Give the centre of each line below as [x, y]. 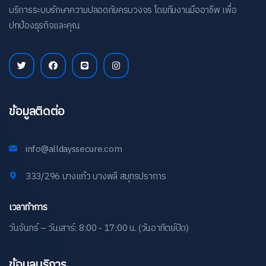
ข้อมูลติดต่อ [37, 112]
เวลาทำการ [28, 207]
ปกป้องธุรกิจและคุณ [44, 26]
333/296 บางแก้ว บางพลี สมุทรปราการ [96, 176]
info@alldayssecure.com [74, 149]
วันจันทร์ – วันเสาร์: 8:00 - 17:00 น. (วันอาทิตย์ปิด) [99, 228]
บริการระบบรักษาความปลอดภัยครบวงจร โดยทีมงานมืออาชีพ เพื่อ [123, 10]
